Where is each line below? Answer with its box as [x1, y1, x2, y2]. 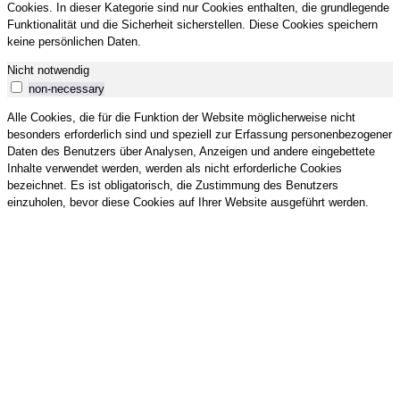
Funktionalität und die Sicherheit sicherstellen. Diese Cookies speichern [7, 18, 378, 32]
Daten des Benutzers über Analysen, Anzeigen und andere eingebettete [7, 145, 375, 159]
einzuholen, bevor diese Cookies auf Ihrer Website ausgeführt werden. [7, 196, 369, 210]
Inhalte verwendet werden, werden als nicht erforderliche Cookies [7, 162, 342, 176]
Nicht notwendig [7, 63, 89, 78]
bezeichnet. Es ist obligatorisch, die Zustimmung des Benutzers [7, 179, 338, 193]
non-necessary [29, 82, 104, 96]
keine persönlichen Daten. [7, 35, 141, 49]
